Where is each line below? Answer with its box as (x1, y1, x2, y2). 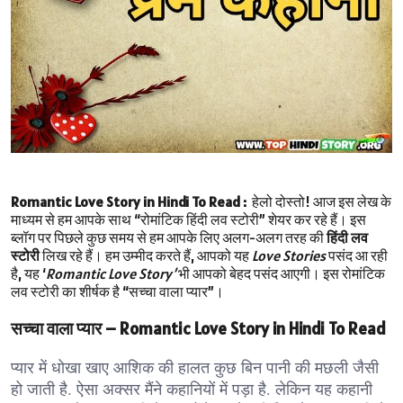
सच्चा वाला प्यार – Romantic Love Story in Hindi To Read (11, 317, 386, 339)
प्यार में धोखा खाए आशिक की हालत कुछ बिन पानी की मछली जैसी (11, 355, 379, 378)
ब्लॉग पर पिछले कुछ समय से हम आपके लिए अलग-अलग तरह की (11, 228, 327, 247)
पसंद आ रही (326, 246, 388, 265)
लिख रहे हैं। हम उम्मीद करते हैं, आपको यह (40, 246, 252, 265)
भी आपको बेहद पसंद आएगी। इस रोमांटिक (175, 264, 385, 283)
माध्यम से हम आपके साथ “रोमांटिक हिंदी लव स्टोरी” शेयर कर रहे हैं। (11, 210, 347, 229)
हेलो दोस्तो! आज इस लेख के (252, 193, 391, 211)
